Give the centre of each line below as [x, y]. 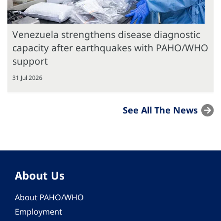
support [30, 61]
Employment [38, 212]
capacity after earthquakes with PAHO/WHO [110, 48]
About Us [40, 175]
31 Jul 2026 [27, 78]
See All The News [160, 110]
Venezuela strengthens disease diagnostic [106, 35]
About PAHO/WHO [49, 198]
